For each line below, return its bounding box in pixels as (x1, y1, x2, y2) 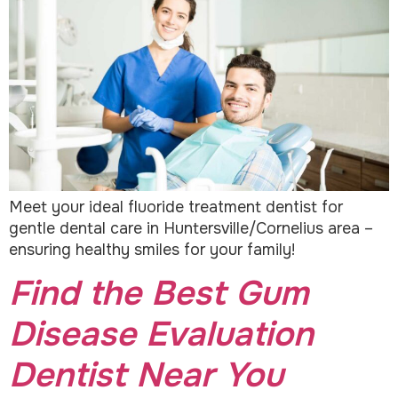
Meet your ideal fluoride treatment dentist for (9, 197, 343, 218)
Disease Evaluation (9, 312, 314, 356)
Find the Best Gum (9, 271, 308, 315)
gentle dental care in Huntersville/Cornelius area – (9, 219, 373, 239)
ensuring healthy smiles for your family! (9, 240, 295, 260)
